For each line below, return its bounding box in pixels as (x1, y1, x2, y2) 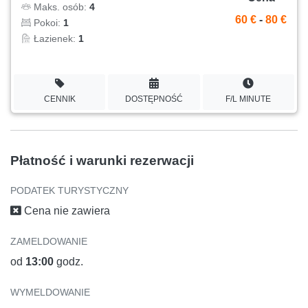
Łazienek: (31, 33, 78, 45)
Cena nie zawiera (21, 205, 110, 217)
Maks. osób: (31, 1, 89, 13)
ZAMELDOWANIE (10, 236, 87, 247)
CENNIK (43, 94, 76, 104)
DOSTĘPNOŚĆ (124, 94, 183, 104)
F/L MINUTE (225, 94, 272, 104)
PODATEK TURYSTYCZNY (10, 185, 129, 197)
